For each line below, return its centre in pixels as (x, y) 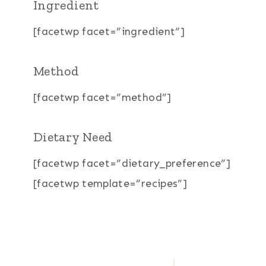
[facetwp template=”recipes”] (110, 183)
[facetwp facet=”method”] (102, 97)
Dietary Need (73, 137)
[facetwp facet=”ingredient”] (109, 31)
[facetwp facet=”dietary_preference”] (132, 163)
